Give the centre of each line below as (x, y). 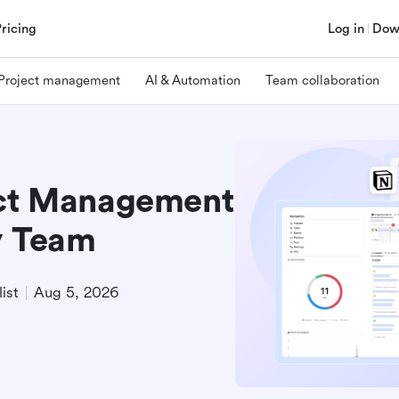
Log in (346, 28)
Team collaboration (322, 80)
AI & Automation (193, 80)
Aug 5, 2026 (76, 293)
